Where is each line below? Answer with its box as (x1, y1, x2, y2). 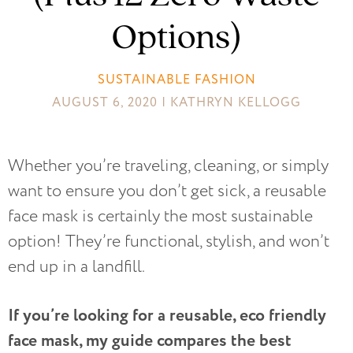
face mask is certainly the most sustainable (8, 205, 313, 229)
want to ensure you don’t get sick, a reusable (8, 180, 326, 203)
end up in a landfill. (8, 255, 145, 279)
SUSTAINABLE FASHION (97, 71, 256, 89)
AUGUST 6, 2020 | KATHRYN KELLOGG (52, 94, 301, 112)
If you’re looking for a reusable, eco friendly (8, 303, 326, 329)
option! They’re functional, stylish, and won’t (8, 230, 329, 254)
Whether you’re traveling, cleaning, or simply (8, 154, 329, 178)
